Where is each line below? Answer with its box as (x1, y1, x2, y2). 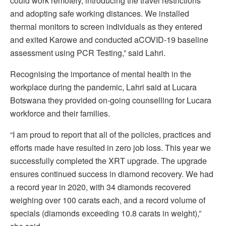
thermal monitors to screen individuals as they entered (10, 20, 202, 32)
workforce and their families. (10, 107, 110, 119)
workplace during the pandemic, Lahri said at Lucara (10, 81, 197, 93)
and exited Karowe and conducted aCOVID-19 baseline (10, 33, 208, 45)
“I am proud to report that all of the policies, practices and (10, 128, 211, 140)
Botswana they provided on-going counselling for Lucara (10, 94, 211, 106)
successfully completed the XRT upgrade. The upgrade (10, 154, 207, 166)
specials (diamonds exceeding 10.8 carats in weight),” (10, 207, 201, 219)
